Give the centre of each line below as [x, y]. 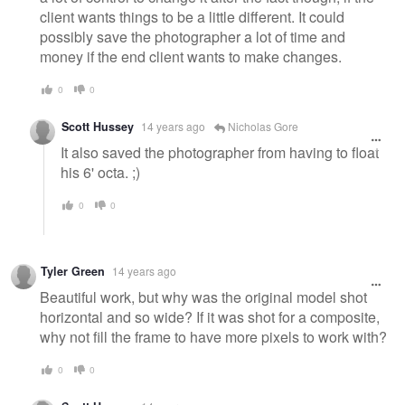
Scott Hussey [98, 127]
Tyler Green [73, 272]
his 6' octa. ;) [100, 172]
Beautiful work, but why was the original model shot [203, 297]
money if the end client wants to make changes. [193, 56]
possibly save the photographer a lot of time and [193, 36]
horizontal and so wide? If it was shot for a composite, [210, 316]
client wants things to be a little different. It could [192, 16]
